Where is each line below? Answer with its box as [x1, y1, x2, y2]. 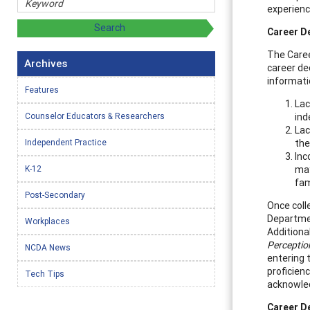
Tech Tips [25, 268, 64, 279]
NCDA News [25, 241, 71, 253]
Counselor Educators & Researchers [25, 110, 165, 121]
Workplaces [25, 215, 70, 226]
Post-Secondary [25, 189, 85, 200]
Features [25, 84, 59, 95]
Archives [24, 56, 67, 70]
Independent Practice [25, 136, 107, 147]
